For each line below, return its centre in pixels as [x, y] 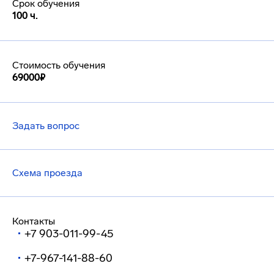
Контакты [34, 221]
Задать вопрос [46, 126]
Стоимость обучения [59, 65]
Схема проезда [47, 173]
